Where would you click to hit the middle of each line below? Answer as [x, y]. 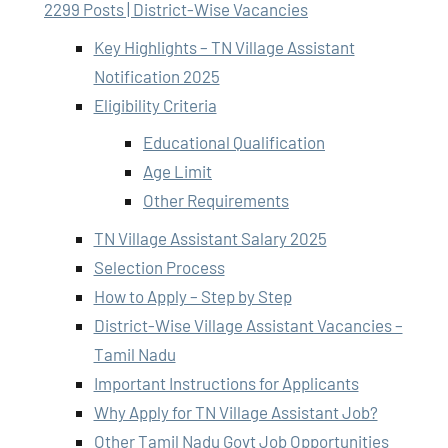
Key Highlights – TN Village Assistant [224, 46]
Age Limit [177, 171]
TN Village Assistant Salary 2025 [210, 237]
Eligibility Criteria [155, 104]
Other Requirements [216, 200]
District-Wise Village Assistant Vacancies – [248, 324]
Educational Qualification [234, 142]
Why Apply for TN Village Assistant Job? [235, 411]
